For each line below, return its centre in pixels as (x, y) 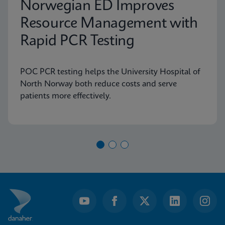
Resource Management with (109, 24)
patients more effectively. (66, 96)
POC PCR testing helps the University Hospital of (110, 72)
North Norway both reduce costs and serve (98, 84)
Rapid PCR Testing (77, 41)
